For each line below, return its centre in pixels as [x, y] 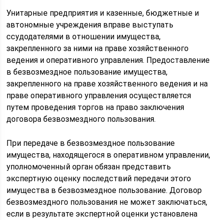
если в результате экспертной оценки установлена [102, 214]
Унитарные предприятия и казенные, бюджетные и [103, 13]
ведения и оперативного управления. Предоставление [108, 60]
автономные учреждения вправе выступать [90, 25]
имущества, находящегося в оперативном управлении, [109, 155]
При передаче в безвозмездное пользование [91, 143]
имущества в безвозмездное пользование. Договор [104, 190]
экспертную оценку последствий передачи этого [99, 179]
